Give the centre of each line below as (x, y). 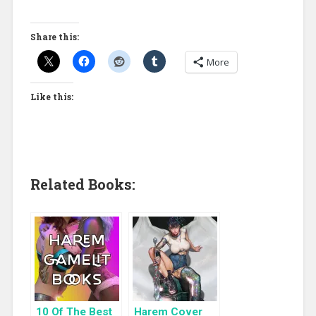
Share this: (54, 36)
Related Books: (83, 184)
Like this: (51, 96)
